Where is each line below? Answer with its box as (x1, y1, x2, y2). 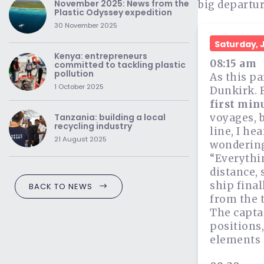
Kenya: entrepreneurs (54, 50, 147, 62)
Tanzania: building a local (54, 111, 166, 123)
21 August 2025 (54, 134, 107, 144)
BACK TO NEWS (29, 181, 93, 192)
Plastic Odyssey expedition (54, 6, 172, 18)
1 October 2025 (54, 82, 104, 91)
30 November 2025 (54, 21, 117, 30)
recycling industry (54, 120, 132, 132)
